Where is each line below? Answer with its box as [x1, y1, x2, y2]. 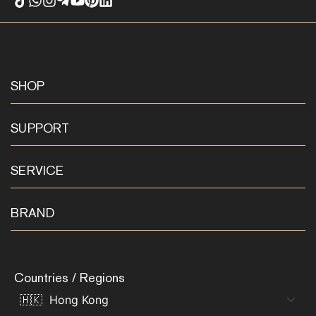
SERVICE [11, 162, 63, 179]
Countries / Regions [14, 269, 125, 286]
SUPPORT [11, 120, 69, 137]
